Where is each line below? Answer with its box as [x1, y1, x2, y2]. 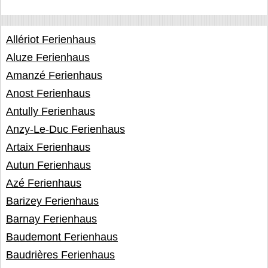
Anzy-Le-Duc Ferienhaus [6, 123, 125, 135]
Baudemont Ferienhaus [6, 231, 118, 243]
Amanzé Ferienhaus [6, 69, 102, 81]
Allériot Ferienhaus [6, 33, 96, 45]
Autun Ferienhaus [6, 159, 91, 171]
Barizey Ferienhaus [6, 195, 99, 207]
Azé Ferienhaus [6, 177, 81, 189]
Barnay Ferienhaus [6, 213, 97, 225]
